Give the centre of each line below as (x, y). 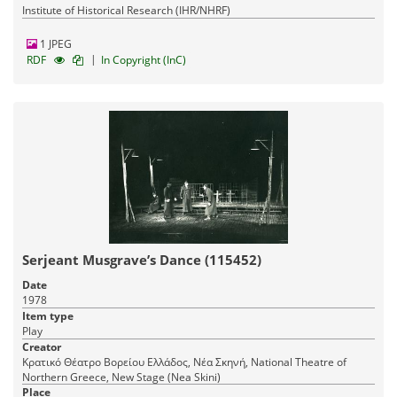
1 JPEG (54, 43)
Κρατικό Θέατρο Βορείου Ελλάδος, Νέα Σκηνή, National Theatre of (184, 362)
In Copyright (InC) (144, 59)
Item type (48, 315)
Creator (42, 346)
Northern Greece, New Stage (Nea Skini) (121, 377)
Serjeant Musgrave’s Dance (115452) (142, 259)
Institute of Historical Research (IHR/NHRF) (126, 10)
